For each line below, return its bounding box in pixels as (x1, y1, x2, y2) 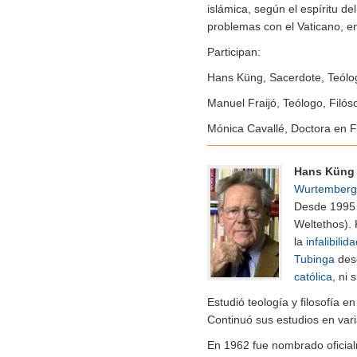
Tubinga (294, 252, 335, 265)
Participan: (207, 45, 261, 58)
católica (294, 269, 332, 283)
